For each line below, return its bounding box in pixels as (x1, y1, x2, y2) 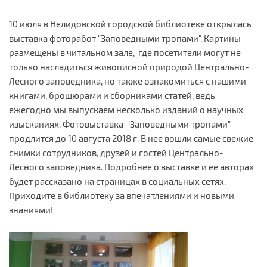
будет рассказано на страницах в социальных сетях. (9, 176, 226, 187)
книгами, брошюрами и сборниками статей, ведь (9, 90, 215, 101)
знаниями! (9, 204, 53, 215)
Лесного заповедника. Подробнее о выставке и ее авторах (9, 162, 254, 172)
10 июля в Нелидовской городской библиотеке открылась (9, 18, 252, 29)
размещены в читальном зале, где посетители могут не (9, 47, 241, 58)
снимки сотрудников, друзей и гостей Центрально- (9, 147, 223, 158)
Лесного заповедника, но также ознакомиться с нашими (9, 76, 246, 86)
